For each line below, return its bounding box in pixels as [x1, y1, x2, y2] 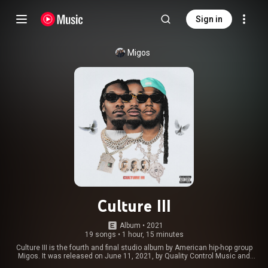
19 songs [84, 230, 116, 239]
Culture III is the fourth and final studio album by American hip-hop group [16, 243, 252, 252]
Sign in [196, 14, 223, 24]
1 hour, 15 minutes [121, 230, 184, 239]
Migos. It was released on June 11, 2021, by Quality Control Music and [18, 252, 250, 260]
